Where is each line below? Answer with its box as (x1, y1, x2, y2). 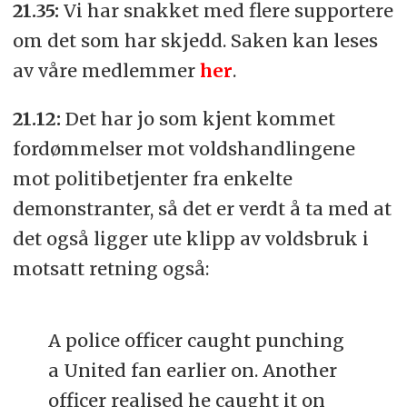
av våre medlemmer (12, 58, 200, 82)
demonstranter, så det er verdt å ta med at (12, 196, 392, 220)
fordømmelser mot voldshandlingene (12, 136, 355, 160)
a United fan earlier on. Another (48, 358, 338, 382)
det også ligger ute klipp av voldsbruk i (12, 226, 369, 250)
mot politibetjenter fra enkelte (12, 166, 293, 190)
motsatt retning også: (12, 256, 209, 280)
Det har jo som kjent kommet (65, 106, 335, 130)
